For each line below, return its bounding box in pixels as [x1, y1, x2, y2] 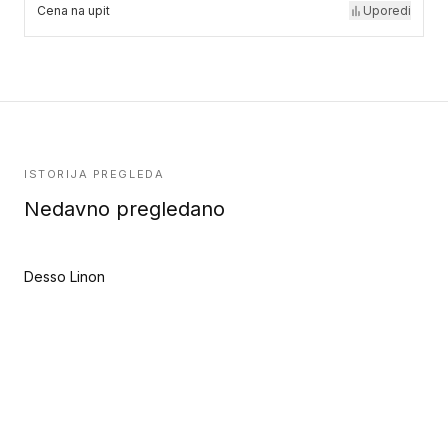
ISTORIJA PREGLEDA [24, 167, 165, 181]
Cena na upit [37, 3, 110, 18]
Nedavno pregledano [24, 197, 225, 221]
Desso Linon [24, 268, 105, 285]
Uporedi [363, 3, 411, 18]
